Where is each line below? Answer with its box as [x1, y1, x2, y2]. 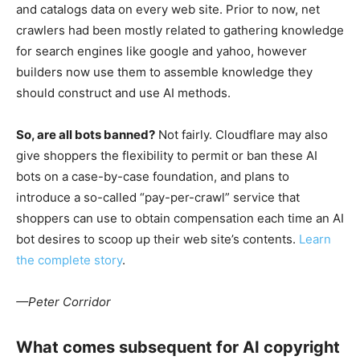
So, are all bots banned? [16, 127, 155, 143]
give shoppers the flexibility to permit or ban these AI [16, 148, 317, 164]
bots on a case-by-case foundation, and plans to [16, 169, 289, 185]
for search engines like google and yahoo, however [16, 43, 307, 59]
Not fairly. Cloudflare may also [155, 127, 328, 143]
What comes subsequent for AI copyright [16, 337, 340, 358]
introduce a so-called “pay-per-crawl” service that [16, 190, 300, 206]
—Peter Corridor [16, 294, 111, 310]
